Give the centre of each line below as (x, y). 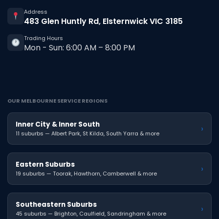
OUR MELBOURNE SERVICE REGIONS (57, 100)
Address (36, 11)
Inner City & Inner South (58, 124)
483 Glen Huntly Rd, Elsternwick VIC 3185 (103, 21)
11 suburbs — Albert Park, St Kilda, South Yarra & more (88, 133)
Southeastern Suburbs (56, 204)
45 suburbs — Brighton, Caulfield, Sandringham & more (91, 213)
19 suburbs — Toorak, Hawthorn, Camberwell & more (86, 173)
